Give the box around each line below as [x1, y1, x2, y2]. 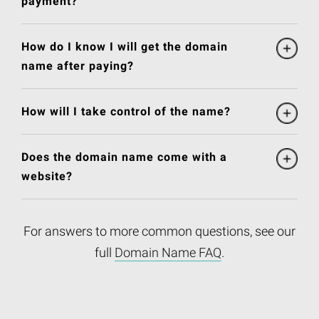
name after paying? [21, 59, 134, 73]
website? [21, 169, 73, 184]
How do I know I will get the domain [21, 40, 228, 54]
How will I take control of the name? [21, 105, 231, 119]
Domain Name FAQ [115, 245, 221, 261]
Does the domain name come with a [21, 150, 227, 164]
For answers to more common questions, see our [23, 224, 296, 239]
